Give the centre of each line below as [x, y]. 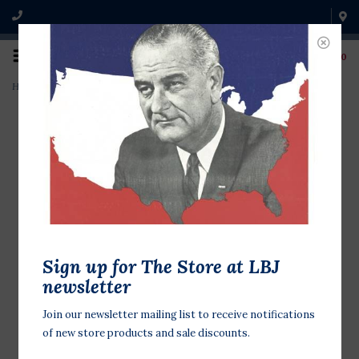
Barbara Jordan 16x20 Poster [109, 86]
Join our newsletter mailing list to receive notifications [178, 315]
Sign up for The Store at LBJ [161, 266]
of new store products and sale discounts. [146, 333]
